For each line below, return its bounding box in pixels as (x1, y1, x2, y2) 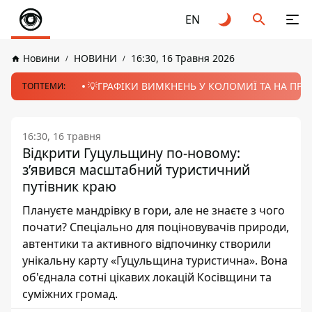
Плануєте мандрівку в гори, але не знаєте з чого (22, 203, 285, 218)
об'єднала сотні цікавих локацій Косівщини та (22, 270, 272, 285)
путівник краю (22, 177, 116, 196)
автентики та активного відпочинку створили (22, 236, 271, 251)
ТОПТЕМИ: (22, 80, 65, 92)
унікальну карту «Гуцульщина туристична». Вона (22, 253, 288, 268)
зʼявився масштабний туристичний (22, 160, 250, 179)
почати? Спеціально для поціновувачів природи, (22, 219, 289, 235)
